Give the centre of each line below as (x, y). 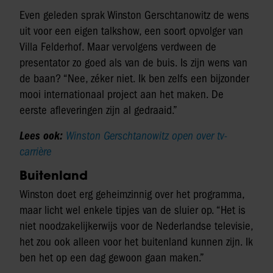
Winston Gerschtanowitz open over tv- (147, 136)
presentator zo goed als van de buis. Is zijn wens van (133, 63)
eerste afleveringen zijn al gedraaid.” (98, 111)
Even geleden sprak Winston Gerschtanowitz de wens (134, 16)
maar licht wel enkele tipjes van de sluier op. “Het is (133, 211)
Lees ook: (43, 136)
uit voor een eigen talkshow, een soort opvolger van (131, 31)
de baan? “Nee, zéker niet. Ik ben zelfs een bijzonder (134, 79)
